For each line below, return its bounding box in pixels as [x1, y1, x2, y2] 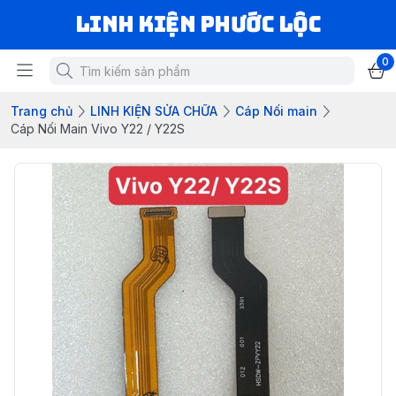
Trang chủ [11, 103, 72, 118]
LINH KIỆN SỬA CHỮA [90, 103, 217, 118]
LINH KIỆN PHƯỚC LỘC [74, 11, 322, 38]
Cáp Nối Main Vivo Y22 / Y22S [11, 121, 185, 136]
